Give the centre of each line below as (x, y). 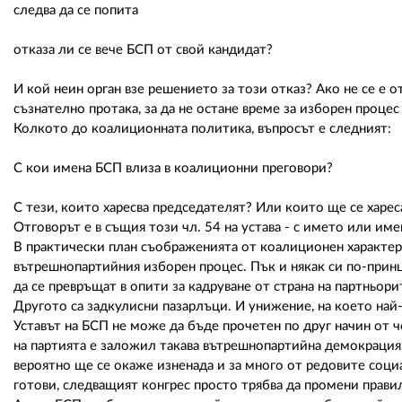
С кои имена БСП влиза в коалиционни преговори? (173, 168)
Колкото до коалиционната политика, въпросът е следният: (202, 128)
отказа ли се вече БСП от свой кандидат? (143, 49)
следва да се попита (76, 10)
